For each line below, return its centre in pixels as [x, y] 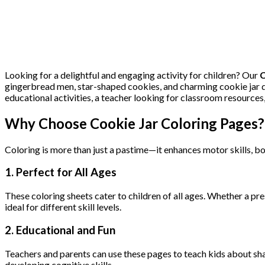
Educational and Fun [66, 230]
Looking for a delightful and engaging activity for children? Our [132, 75]
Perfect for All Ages [66, 172]
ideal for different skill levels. [63, 207]
